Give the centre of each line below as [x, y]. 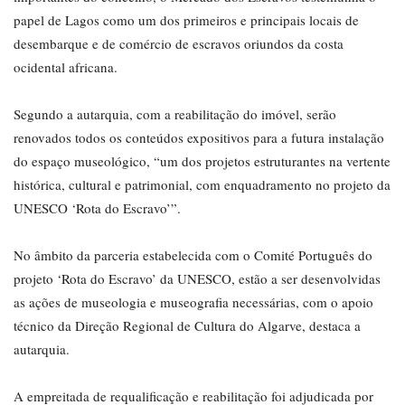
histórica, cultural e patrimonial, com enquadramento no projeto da [202, 185]
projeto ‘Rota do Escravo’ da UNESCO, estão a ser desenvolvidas [197, 279]
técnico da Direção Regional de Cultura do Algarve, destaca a [187, 326]
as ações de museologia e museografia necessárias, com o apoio [193, 302]
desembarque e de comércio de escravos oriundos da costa [179, 44]
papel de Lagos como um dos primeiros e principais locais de [186, 20]
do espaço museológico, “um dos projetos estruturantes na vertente [202, 161]
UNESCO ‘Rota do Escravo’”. [97, 208]
